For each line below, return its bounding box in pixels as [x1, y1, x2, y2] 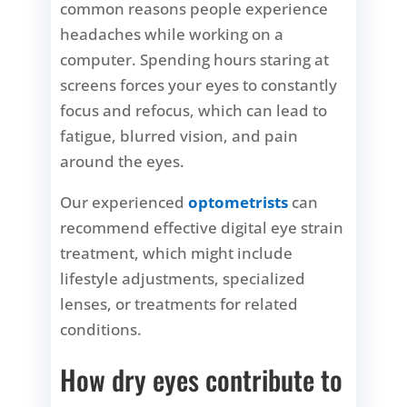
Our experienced [60, 191, 189, 213]
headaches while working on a [60, 23, 284, 45]
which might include [139, 242, 293, 263]
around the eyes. [60, 150, 185, 172]
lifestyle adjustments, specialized [60, 267, 306, 289]
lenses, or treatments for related [60, 293, 299, 314]
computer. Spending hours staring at [60, 48, 330, 70]
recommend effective [60, 216, 222, 238]
